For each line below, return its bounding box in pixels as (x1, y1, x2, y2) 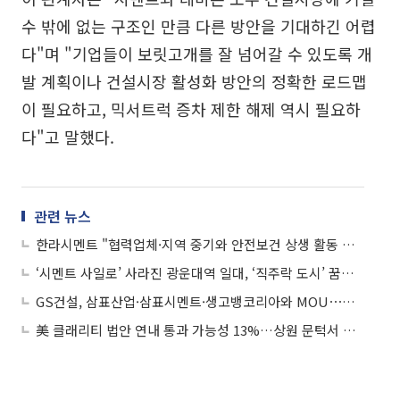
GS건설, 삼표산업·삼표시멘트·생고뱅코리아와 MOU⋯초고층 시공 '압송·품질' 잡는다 (342, 291, 355, 311)
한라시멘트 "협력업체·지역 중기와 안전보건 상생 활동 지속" (342, 234, 355, 254)
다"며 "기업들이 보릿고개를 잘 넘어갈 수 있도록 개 (21, 41, 372, 65)
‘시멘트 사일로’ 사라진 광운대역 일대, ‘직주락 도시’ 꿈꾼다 (341, 262, 354, 282)
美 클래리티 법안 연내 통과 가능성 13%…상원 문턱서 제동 (343, 320, 356, 339)
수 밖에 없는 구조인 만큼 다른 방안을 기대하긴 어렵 (21, 13, 376, 37)
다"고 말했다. (21, 124, 114, 148)
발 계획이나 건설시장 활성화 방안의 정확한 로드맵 (21, 69, 367, 93)
